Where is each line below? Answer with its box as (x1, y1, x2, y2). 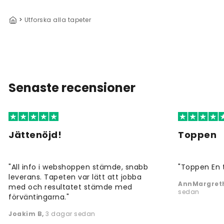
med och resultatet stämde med (8, 182, 132, 192)
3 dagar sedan (45, 209, 95, 218)
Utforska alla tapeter (24, 15, 91, 24)
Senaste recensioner (8, 79, 135, 96)
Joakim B (8, 209, 42, 218)
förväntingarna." (8, 192, 69, 202)
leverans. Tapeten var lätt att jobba (8, 172, 141, 182)
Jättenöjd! (8, 128, 61, 141)
